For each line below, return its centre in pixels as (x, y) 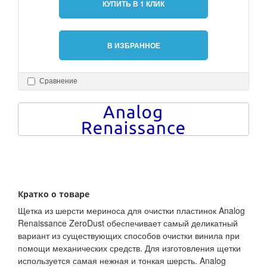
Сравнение (58, 81)
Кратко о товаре (54, 194)
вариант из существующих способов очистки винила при (129, 236)
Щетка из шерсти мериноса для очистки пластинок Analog (131, 211)
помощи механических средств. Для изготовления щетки (129, 248)
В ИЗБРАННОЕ (133, 46)
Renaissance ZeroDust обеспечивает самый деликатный (128, 223)
